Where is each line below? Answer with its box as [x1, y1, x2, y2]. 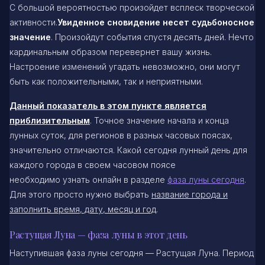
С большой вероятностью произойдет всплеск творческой [9, 2, 254, 13]
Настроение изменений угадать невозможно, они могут [9, 62, 240, 72]
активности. [9, 17, 57, 28]
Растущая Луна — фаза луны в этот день [9, 228, 188, 241]
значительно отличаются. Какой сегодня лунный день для [9, 145, 247, 156]
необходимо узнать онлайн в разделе [9, 174, 167, 185]
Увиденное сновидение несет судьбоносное [57, 17, 254, 28]
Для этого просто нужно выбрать [9, 189, 151, 200]
